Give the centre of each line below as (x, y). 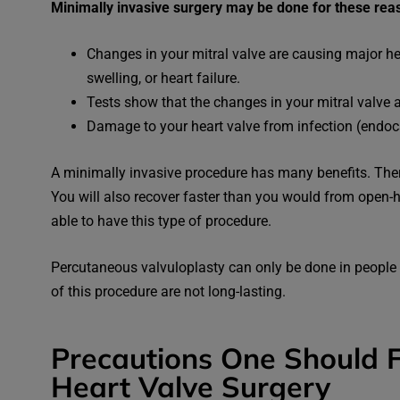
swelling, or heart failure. (163, 78)
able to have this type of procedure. (161, 221)
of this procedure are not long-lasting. (168, 291)
